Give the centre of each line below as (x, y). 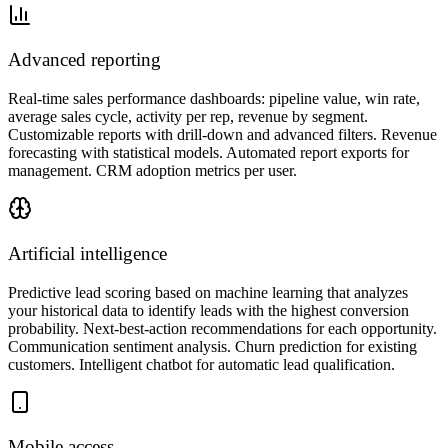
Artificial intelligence (87, 253)
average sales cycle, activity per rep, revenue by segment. (188, 117)
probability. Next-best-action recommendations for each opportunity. (222, 328)
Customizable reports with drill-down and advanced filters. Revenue (222, 135)
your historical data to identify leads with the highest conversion (208, 310)
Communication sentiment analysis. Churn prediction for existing (212, 346)
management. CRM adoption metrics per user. (152, 171)
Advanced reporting (84, 60)
